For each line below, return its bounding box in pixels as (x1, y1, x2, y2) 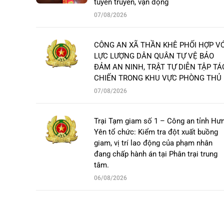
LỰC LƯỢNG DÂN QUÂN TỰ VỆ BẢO (94, 51, 214, 61)
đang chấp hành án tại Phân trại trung (94, 149, 217, 159)
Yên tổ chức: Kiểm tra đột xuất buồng (94, 127, 218, 137)
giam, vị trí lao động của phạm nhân (94, 138, 212, 148)
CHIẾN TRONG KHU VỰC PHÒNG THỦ (94, 73, 221, 83)
